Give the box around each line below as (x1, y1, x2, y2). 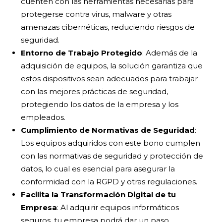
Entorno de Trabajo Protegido (21, 48, 143, 58)
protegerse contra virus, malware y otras (21, 9, 172, 19)
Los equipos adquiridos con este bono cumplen (21, 138, 201, 148)
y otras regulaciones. (119, 177, 198, 187)
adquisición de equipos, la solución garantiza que (21, 61, 203, 71)
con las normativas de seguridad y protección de (21, 151, 204, 161)
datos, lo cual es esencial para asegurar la (21, 164, 175, 174)
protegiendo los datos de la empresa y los (21, 100, 179, 110)
